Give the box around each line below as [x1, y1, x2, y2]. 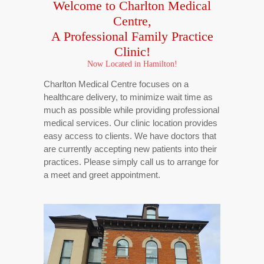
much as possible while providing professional [44, 105, 219, 115]
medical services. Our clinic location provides [44, 118, 217, 128]
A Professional [51, 29, 131, 44]
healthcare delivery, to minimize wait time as [44, 92, 213, 102]
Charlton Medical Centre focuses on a [44, 79, 189, 89]
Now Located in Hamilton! [87, 60, 177, 68]
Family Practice [131, 29, 213, 44]
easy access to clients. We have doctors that [44, 131, 216, 141]
